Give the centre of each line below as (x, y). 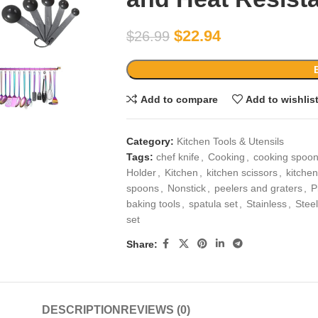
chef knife (177, 157)
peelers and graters (258, 188)
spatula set (213, 204)
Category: (150, 141)
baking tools (153, 204)
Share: (142, 244)
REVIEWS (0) (155, 310)
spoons (142, 188)
